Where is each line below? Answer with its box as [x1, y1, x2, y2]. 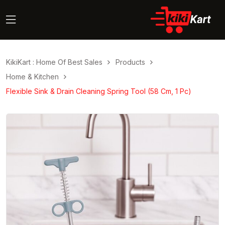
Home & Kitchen [6, 72, 59, 81]
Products [116, 57, 145, 66]
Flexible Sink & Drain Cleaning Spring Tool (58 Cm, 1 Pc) [6, 86, 191, 95]
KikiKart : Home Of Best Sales [6, 57, 102, 66]
